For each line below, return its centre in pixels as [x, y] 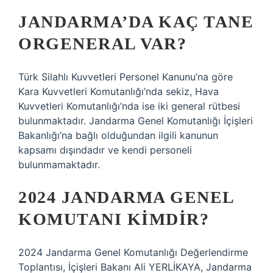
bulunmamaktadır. [59, 165]
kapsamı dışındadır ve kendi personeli [105, 150]
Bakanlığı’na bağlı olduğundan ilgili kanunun [118, 135]
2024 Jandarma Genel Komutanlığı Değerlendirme [133, 252]
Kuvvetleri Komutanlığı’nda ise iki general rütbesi [129, 106]
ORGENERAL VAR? [102, 44]
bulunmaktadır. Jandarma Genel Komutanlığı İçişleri [136, 121]
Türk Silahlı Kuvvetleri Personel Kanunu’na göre [126, 77]
